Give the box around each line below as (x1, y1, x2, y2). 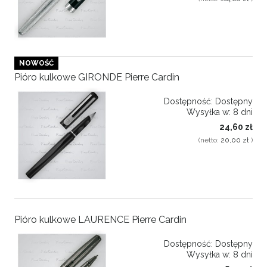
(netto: (198, 136, 221, 145)
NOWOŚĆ (19, 58, 54, 67)
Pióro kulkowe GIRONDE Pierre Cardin (14, 72, 179, 83)
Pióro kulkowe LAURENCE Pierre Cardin (14, 214, 187, 226)
